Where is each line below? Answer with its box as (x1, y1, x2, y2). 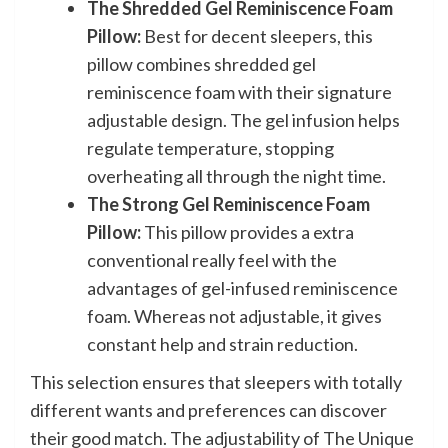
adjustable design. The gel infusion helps (87, 108, 400, 131)
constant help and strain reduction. (87, 332, 358, 355)
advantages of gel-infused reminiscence (87, 276, 398, 299)
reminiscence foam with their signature (87, 80, 392, 103)
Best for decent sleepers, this (141, 24, 373, 47)
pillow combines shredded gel (87, 52, 316, 75)
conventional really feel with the (87, 248, 337, 271)
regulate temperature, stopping (87, 136, 334, 159)
